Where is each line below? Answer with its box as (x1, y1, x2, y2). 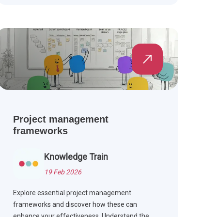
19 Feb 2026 (44, 168, 81, 176)
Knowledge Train (44, 152, 108, 162)
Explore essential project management (13, 189, 131, 197)
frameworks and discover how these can (13, 201, 137, 209)
